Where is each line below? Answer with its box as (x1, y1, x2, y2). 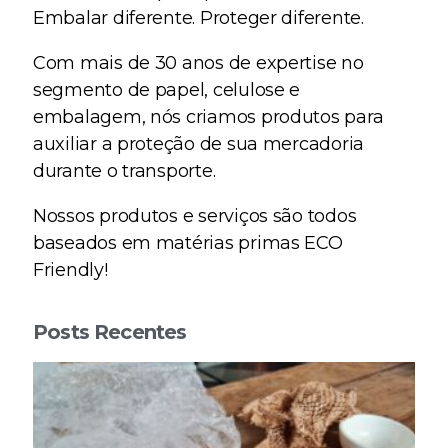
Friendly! (33, 259, 108, 282)
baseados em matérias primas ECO (33, 232, 343, 255)
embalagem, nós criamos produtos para (33, 106, 384, 129)
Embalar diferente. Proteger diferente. (33, 7, 364, 30)
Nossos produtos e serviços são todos (33, 205, 357, 228)
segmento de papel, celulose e (33, 79, 301, 102)
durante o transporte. (33, 160, 216, 183)
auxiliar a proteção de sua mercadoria (33, 133, 365, 156)
